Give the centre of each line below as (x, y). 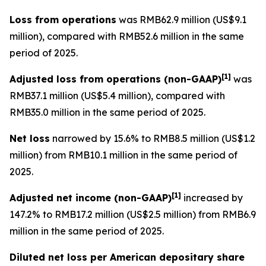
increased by (212, 198)
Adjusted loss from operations (87, 79)
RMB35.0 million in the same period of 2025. (107, 112)
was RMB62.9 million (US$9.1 (181, 20)
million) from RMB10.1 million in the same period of (123, 155)
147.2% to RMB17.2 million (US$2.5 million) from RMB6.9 (133, 214)
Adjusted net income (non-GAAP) (91, 198)
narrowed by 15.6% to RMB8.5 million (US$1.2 (153, 138)
